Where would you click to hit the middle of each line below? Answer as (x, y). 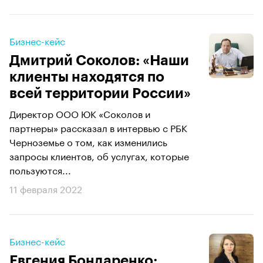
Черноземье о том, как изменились (88, 141)
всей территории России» (100, 93)
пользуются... (40, 169)
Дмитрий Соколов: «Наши (99, 60)
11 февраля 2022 (46, 188)
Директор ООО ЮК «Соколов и (80, 113)
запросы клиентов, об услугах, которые (99, 155)
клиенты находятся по (87, 77)
